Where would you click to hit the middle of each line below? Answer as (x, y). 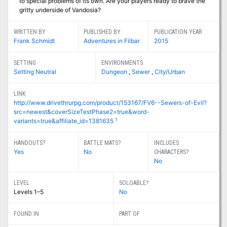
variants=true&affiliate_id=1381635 (63, 121)
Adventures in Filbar (112, 41)
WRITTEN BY (29, 32)
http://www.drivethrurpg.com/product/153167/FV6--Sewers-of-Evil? (110, 103)
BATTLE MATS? (102, 143)
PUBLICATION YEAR (178, 32)
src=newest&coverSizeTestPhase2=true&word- (81, 112)
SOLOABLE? (134, 183)
